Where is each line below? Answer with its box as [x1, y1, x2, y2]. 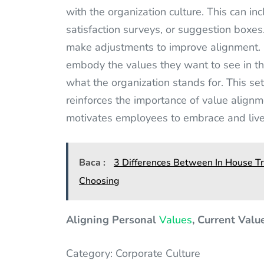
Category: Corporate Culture [66, 246, 200, 261]
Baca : [79, 156, 108, 169]
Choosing [79, 174, 120, 187]
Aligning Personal [66, 213, 159, 227]
